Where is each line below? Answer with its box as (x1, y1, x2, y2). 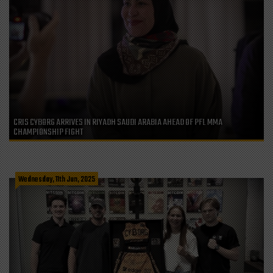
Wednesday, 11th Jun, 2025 (18, 174, 95, 186)
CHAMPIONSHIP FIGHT (13, 125, 83, 140)
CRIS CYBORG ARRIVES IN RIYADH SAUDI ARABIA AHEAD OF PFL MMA (13, 115, 222, 130)
